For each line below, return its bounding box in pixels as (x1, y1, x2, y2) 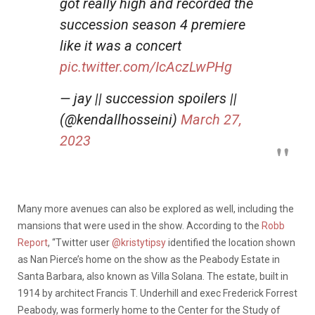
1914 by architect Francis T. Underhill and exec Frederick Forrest (18, 287, 297, 299)
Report (18, 236, 48, 248)
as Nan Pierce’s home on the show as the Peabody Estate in (18, 253, 280, 265)
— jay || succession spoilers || (60, 89, 237, 107)
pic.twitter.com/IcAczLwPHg (60, 58, 232, 75)
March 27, (181, 110, 242, 128)
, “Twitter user (48, 236, 112, 248)
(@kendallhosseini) (60, 110, 181, 128)
